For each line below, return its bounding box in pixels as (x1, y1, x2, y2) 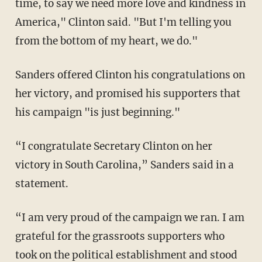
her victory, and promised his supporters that (15, 87, 240, 100)
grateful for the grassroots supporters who (15, 229, 225, 243)
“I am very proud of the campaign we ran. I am (15, 211, 244, 224)
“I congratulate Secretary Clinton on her (15, 139, 212, 153)
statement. (15, 177, 68, 190)
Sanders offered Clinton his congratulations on (15, 68, 245, 81)
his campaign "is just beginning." (15, 105, 180, 119)
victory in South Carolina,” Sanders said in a (15, 158, 234, 171)
